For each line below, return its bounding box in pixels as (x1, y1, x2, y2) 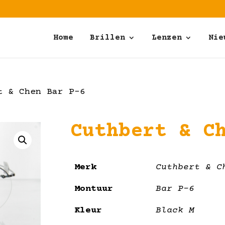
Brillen (90, 33, 125, 42)
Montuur (74, 184, 114, 194)
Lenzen (152, 33, 182, 42)
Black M (156, 205, 195, 216)
